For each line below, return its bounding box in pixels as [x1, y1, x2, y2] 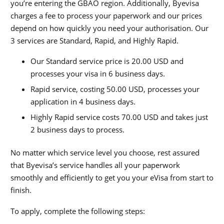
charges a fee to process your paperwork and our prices [10, 10, 202, 20]
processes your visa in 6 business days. [30, 68, 165, 79]
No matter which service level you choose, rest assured [10, 147, 199, 158]
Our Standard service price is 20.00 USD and [30, 56, 183, 66]
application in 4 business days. [30, 96, 135, 107]
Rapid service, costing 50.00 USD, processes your [30, 84, 199, 94]
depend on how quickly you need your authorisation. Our [10, 22, 208, 33]
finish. [10, 185, 31, 195]
